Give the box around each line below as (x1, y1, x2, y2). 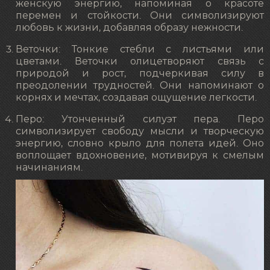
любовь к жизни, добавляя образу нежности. (16, 22, 243, 33)
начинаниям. (16, 162, 83, 172)
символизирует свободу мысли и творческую (16, 126, 264, 136)
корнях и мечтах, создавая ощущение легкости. (16, 92, 257, 102)
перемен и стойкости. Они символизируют (16, 10, 264, 20)
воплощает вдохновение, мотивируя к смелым (16, 150, 264, 160)
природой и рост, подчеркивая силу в (16, 68, 264, 78)
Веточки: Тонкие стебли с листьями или (16, 44, 264, 54)
